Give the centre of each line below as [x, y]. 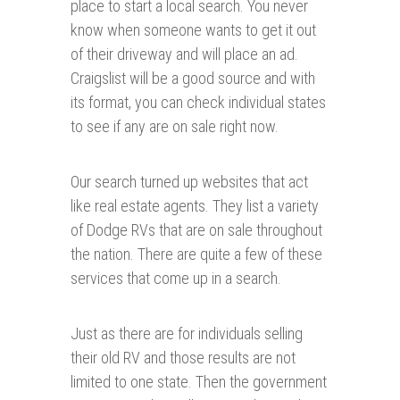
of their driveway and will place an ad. [184, 54]
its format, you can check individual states [198, 103]
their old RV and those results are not [183, 358]
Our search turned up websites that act [189, 182]
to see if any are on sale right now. [175, 127]
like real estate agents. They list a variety [195, 206]
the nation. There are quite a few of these [196, 254]
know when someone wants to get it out [193, 30]
